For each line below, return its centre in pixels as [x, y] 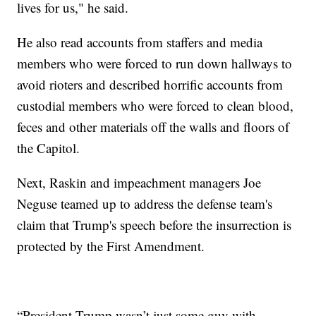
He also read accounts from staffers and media [140, 42]
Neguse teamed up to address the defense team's [145, 203]
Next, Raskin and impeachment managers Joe [139, 182]
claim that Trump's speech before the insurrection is [154, 224]
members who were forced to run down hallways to [155, 63]
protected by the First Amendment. [111, 245]
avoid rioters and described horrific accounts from [150, 84]
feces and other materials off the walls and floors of [153, 126]
